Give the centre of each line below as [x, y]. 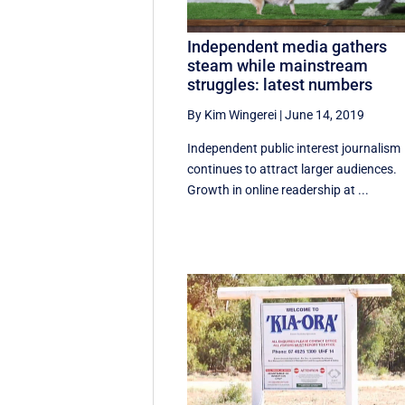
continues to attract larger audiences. [292, 170]
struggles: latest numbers [280, 85]
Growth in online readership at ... [278, 190]
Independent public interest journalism [294, 149]
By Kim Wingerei [232, 115]
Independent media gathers [287, 47]
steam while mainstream [278, 66]
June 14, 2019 [325, 115]
